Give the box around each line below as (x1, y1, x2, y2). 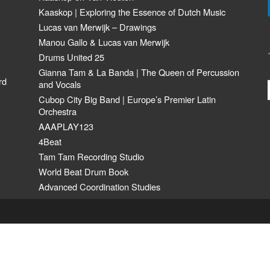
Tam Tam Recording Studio (39, 150, 144, 163)
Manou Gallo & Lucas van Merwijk (39, 36, 169, 48)
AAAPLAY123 (39, 120, 93, 133)
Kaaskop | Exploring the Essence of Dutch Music (39, 5, 225, 18)
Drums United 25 (39, 51, 104, 63)
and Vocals (39, 78, 81, 90)
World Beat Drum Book (39, 165, 128, 178)
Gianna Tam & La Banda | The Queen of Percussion (39, 66, 239, 78)
